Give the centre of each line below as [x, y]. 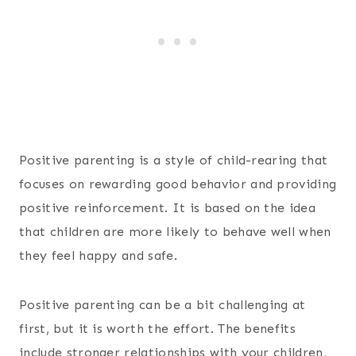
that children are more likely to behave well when [175, 231]
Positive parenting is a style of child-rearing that [174, 160]
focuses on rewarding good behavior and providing [178, 184]
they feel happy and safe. [99, 255]
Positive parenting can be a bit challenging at [163, 304]
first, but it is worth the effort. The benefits [158, 328]
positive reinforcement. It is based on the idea [168, 207]
